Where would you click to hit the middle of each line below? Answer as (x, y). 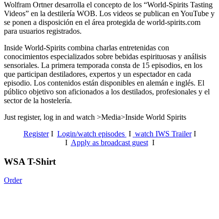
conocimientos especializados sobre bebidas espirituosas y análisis (105, 56)
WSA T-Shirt (30, 161)
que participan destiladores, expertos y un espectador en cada (98, 74)
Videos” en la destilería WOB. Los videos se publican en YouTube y (109, 13)
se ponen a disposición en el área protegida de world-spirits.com (102, 22)
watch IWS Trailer (163, 133)
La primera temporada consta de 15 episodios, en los (122, 65)
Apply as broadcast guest (109, 142)
